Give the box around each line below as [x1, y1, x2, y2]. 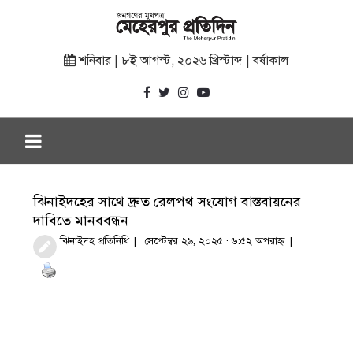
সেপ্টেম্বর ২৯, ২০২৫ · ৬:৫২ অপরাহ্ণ [144, 235, 286, 248]
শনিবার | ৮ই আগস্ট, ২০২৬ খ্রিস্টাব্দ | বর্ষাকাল [76, 53, 289, 69]
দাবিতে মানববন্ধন [33, 212, 129, 230]
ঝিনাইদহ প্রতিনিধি [60, 235, 130, 248]
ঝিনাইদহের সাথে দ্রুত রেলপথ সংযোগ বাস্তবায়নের [33, 193, 302, 211]
